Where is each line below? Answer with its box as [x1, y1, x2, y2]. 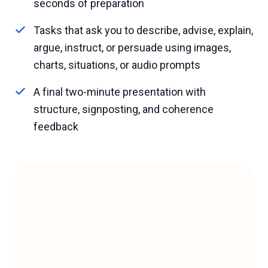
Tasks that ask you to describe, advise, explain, [33, 23, 253, 36]
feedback [33, 120, 78, 133]
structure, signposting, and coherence [33, 102, 214, 115]
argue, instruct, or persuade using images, [33, 41, 231, 54]
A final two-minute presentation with [33, 85, 206, 98]
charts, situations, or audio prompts [33, 58, 200, 71]
